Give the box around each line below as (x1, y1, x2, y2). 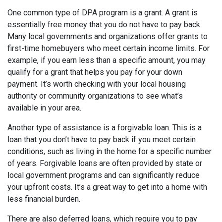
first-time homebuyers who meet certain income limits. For (7, 43, 210, 53)
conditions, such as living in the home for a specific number (7, 146, 212, 156)
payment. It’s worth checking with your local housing (7, 79, 186, 89)
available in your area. (7, 103, 81, 112)
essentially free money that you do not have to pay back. (7, 19, 202, 29)
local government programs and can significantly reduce (7, 170, 200, 180)
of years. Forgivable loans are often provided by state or (7, 158, 202, 168)
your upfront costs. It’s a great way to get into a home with (7, 182, 207, 192)
